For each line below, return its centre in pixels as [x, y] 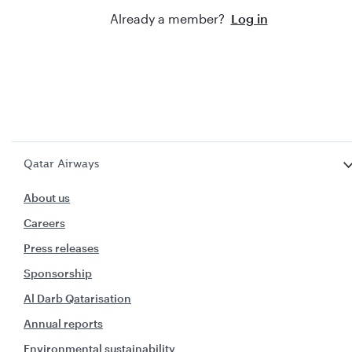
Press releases [61, 248]
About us [47, 198]
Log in [249, 18]
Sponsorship [58, 273]
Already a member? [169, 18]
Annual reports [63, 323]
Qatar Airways [61, 164]
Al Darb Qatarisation [77, 298]
